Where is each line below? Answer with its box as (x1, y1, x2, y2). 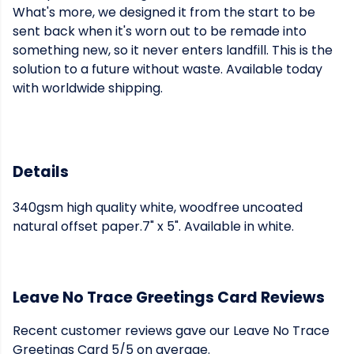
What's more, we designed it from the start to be (13, 3, 315, 21)
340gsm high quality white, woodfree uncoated (13, 198, 303, 217)
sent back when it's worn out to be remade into (13, 22, 307, 40)
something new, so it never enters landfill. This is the (13, 41, 333, 59)
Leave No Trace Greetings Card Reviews (13, 287, 325, 309)
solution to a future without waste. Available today (13, 60, 322, 78)
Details (13, 161, 69, 183)
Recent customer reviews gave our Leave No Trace (13, 322, 330, 341)
